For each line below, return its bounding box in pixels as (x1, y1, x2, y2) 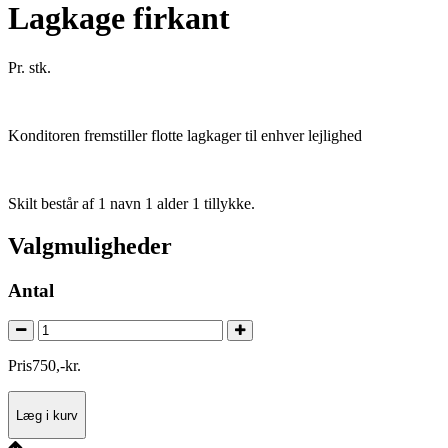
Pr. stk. (8, 58, 51, 76)
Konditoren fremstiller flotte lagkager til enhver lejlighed (8, 126, 362, 144)
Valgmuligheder (8, 232, 172, 259)
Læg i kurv (16, 407, 78, 423)
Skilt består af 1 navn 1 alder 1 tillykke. (8, 194, 255, 212)
